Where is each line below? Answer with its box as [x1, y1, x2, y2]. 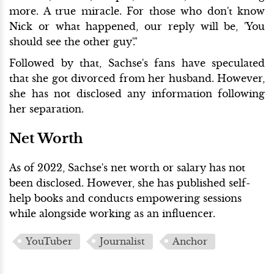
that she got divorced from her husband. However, [9, 72, 265, 85]
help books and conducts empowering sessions [9, 192, 242, 205]
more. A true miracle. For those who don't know [9, 5, 265, 18]
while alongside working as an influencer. [9, 207, 218, 220]
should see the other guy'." [9, 35, 138, 48]
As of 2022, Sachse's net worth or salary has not [9, 161, 245, 174]
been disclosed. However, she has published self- [9, 177, 250, 190]
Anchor [172, 236, 207, 248]
